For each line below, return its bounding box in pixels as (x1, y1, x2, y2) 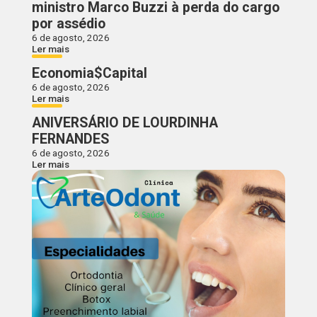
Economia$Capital (31, 65, 147, 82)
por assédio (31, 16, 105, 33)
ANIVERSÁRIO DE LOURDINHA (31, 115, 218, 132)
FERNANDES (31, 131, 109, 148)
